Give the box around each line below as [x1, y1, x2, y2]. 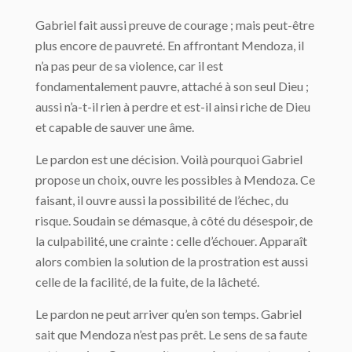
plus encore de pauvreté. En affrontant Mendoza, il [35, 38, 304, 53]
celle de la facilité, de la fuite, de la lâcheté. [35, 274, 259, 289]
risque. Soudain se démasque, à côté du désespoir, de [35, 213, 313, 228]
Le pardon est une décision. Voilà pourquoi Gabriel [35, 152, 302, 167]
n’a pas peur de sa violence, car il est [35, 58, 223, 73]
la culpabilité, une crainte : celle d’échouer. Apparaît [35, 233, 307, 248]
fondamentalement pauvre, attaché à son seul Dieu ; [35, 79, 309, 93]
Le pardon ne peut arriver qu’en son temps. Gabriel [35, 306, 302, 321]
